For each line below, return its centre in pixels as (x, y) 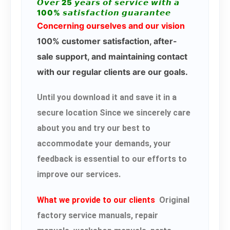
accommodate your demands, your (104, 143)
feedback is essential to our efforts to (112, 159)
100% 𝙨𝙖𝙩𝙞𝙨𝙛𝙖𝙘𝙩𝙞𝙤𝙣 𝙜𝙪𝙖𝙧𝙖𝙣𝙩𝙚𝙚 (104, 13)
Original (172, 200)
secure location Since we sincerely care (114, 112)
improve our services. (79, 174)
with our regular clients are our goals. (112, 72)
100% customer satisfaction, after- (107, 41)
